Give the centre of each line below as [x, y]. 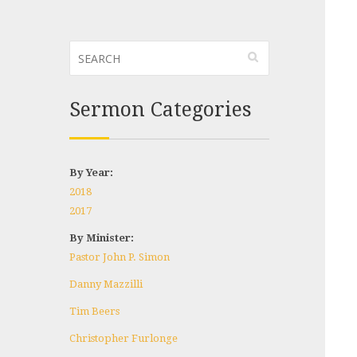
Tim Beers [94, 311]
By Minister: [102, 238]
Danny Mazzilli [106, 284]
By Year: [91, 173]
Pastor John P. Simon [120, 257]
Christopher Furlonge [124, 338]
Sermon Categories [161, 110]
